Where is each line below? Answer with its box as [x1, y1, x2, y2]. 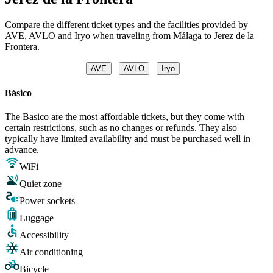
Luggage [19, 213, 54, 224]
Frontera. [5, 41, 40, 52]
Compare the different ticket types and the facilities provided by [5, 19, 248, 30]
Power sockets [19, 196, 75, 207]
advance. [5, 144, 39, 155]
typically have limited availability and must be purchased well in [5, 133, 250, 144]
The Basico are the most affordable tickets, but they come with [5, 112, 244, 122]
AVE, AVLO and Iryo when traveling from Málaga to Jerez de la [5, 30, 254, 41]
